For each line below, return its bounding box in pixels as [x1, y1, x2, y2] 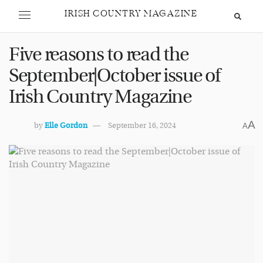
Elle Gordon [45, 120, 87, 130]
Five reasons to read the [9, 44, 188, 66]
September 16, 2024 [108, 120, 176, 130]
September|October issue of [9, 65, 220, 87]
